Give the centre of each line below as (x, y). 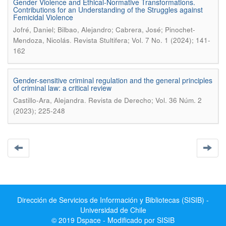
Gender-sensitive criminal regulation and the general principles (113, 80)
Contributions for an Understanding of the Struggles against (108, 10)
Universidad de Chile (113, 210)
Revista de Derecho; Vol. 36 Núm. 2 (145, 100)
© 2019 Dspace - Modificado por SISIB (113, 220)
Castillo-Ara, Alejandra (49, 100)
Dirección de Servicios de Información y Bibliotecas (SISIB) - (113, 200)
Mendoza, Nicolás (41, 40)
